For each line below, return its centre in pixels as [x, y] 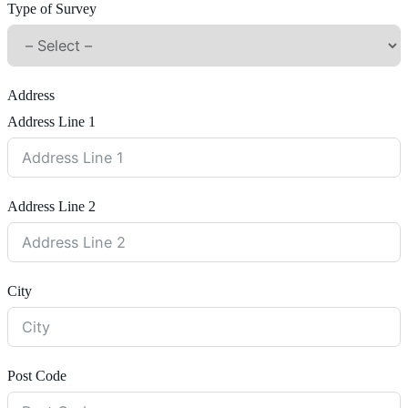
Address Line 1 [51, 122]
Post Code [37, 376]
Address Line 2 [51, 206]
